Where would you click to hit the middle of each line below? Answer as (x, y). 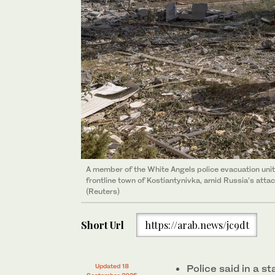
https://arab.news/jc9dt (197, 225)
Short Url (103, 225)
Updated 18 (112, 266)
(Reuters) (103, 192)
